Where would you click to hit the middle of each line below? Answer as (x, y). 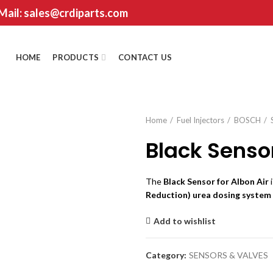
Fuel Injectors (200, 120)
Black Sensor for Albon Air (216, 181)
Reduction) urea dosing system (208, 195)
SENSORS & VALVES (229, 255)
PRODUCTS (76, 57)
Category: (167, 255)
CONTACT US (145, 57)
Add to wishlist (185, 221)
